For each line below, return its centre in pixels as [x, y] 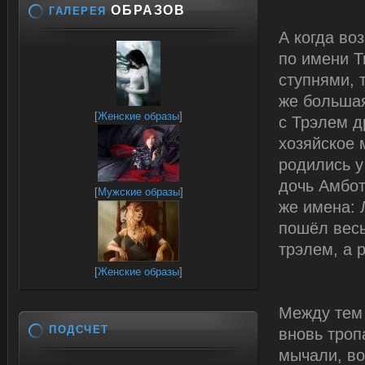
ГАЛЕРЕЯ [78, 11]
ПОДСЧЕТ [79, 330]
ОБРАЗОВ [146, 11]
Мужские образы [139, 192]
